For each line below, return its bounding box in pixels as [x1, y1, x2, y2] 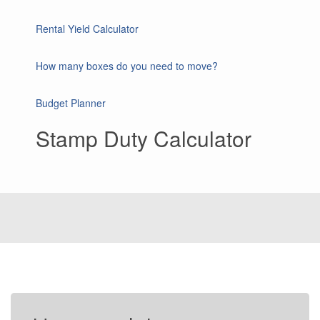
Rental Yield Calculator [36, 21, 139, 36]
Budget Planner [36, 96, 106, 110]
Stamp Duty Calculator [36, 123, 251, 154]
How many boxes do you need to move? [36, 59, 218, 73]
